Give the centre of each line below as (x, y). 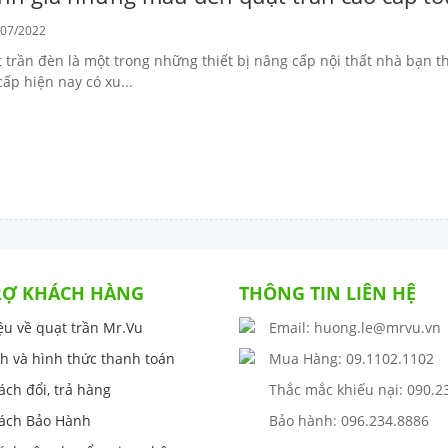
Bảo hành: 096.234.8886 (349, 421)
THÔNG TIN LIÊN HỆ (327, 293)
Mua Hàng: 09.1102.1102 (351, 359)
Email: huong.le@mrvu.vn (355, 328)
